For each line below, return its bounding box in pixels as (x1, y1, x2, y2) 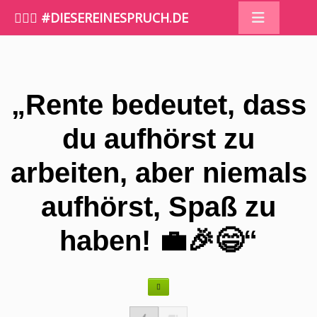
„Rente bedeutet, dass (11, 88, 306, 120)
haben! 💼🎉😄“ (59, 224, 258, 256)
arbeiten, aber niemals (10, 156, 307, 188)
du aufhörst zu (62, 122, 255, 154)
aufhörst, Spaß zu (41, 190, 276, 222)
